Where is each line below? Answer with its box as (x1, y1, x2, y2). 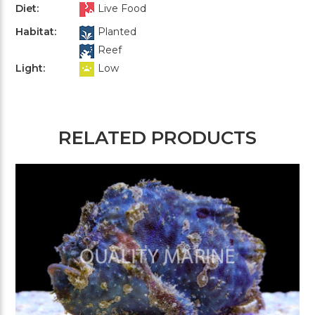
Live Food (98, 1, 146, 15)
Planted (98, 25, 136, 38)
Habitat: (15, 25, 56, 38)
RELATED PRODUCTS (58, 126, 257, 149)
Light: (15, 61, 45, 75)
